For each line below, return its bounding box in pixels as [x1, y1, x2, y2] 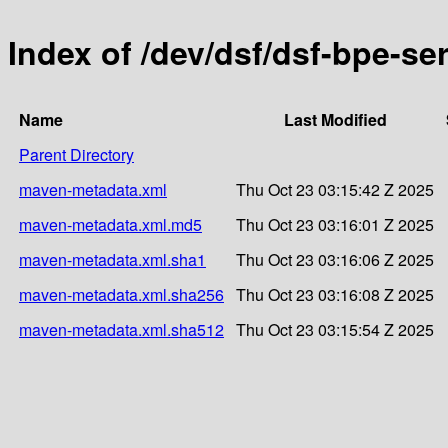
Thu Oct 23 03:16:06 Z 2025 [236, 247, 434, 271]
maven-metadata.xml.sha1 [19, 247, 206, 271]
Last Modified [283, 107, 387, 131]
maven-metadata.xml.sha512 [19, 317, 224, 341]
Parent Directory [19, 142, 134, 166]
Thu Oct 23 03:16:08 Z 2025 [236, 282, 434, 306]
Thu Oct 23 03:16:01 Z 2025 [236, 212, 434, 236]
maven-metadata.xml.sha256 [19, 282, 224, 306]
